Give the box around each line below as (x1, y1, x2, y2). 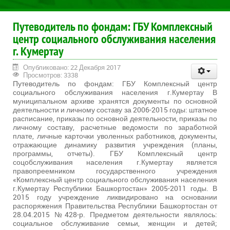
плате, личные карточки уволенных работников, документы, (13, 131, 217, 141)
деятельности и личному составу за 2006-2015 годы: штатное (13, 105, 217, 115)
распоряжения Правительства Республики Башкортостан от (13, 201, 217, 211)
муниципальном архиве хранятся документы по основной (13, 96, 217, 106)
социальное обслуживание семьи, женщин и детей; (13, 218, 217, 228)
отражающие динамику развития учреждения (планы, (13, 140, 217, 150)
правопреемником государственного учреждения (13, 166, 217, 176)
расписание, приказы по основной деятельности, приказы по (13, 113, 217, 124)
